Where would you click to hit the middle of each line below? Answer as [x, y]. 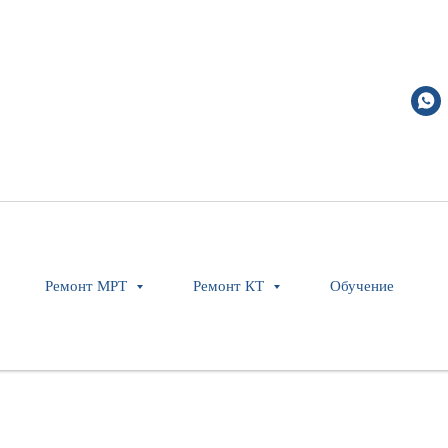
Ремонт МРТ [88, 285]
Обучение [362, 285]
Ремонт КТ [230, 285]
